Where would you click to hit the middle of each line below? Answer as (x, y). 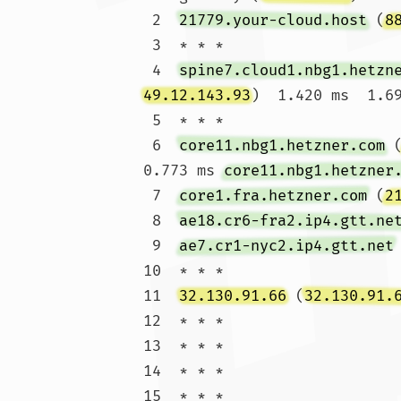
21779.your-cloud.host (273, 20)
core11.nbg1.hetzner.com (282, 145)
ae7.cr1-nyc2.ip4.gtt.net (286, 246)
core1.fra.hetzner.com (273, 196)
